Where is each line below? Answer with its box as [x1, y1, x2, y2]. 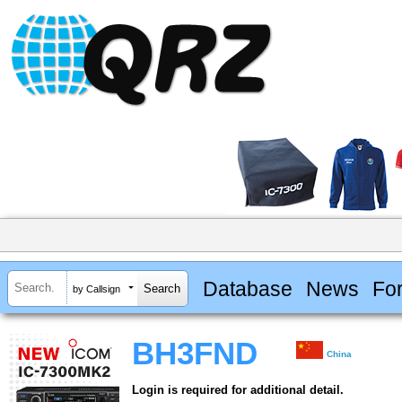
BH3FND [132, 336, 258, 371]
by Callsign [73, 283, 120, 294]
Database [202, 276, 293, 301]
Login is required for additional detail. [132, 383, 344, 398]
